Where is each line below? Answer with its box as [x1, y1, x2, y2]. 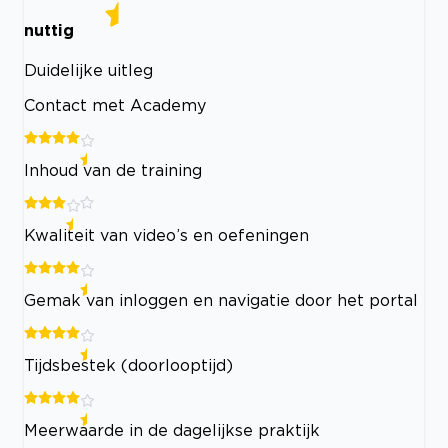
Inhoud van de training [24, 161, 202, 180]
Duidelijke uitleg [24, 61, 153, 80]
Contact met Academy [24, 96, 206, 115]
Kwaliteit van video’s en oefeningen [24, 226, 309, 245]
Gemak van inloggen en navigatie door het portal [24, 291, 418, 310]
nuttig [24, 20, 74, 39]
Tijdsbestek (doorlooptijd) [24, 356, 233, 375]
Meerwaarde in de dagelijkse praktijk [24, 421, 320, 440]
